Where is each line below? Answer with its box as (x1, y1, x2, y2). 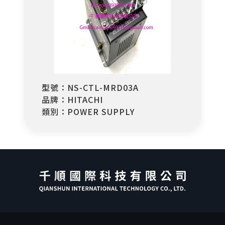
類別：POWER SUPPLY (41, 105, 135, 118)
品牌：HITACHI (41, 93, 103, 105)
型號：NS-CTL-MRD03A (41, 81, 139, 93)
